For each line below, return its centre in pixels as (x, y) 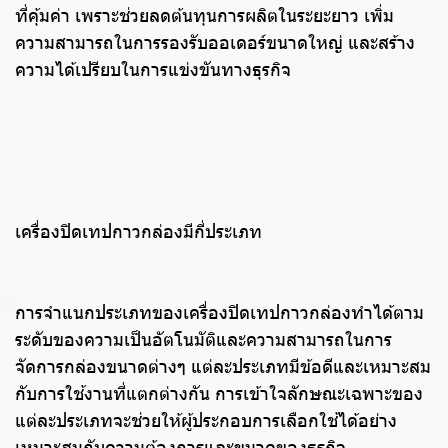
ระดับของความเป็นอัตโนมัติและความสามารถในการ (203, 340)
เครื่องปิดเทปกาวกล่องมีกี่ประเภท (138, 232)
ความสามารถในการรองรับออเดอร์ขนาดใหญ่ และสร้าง (215, 43)
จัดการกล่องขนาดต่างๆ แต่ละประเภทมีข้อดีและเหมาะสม (223, 367)
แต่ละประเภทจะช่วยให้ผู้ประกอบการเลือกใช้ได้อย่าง (206, 421)
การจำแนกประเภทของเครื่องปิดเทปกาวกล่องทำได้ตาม (219, 313)
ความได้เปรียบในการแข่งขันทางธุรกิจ (153, 70)
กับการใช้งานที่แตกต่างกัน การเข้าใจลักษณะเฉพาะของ (219, 394)
